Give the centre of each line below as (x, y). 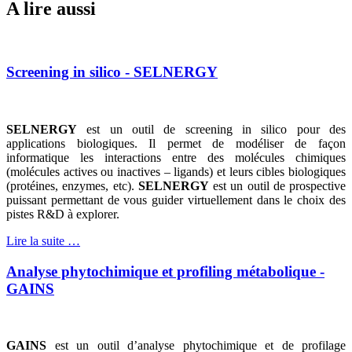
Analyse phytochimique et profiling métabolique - (165, 271)
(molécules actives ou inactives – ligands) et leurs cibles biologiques (176, 171)
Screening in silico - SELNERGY (112, 72)
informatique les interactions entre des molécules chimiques (176, 157)
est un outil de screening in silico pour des (211, 129)
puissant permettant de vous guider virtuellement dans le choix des (176, 200)
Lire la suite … (43, 240)
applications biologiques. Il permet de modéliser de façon (176, 143)
